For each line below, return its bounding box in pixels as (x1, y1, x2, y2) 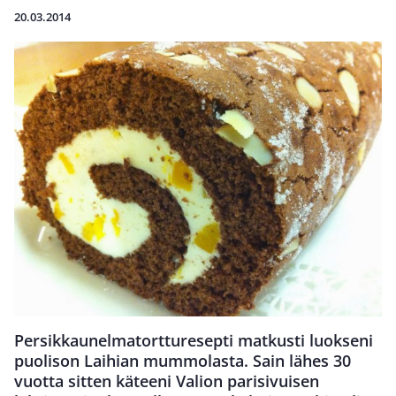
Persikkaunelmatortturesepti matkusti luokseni (14, 329, 373, 351)
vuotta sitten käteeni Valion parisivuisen (14, 369, 319, 392)
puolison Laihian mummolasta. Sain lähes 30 (14, 349, 351, 371)
